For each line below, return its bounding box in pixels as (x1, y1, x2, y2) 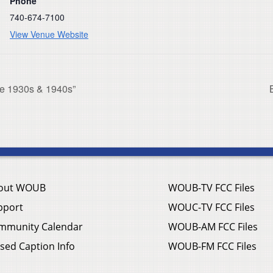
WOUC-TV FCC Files (168, 200, 255, 214)
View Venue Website (10, 27, 88, 40)
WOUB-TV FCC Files (168, 181, 255, 195)
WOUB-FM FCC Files (168, 239, 257, 253)
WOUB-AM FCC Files (168, 220, 258, 234)
